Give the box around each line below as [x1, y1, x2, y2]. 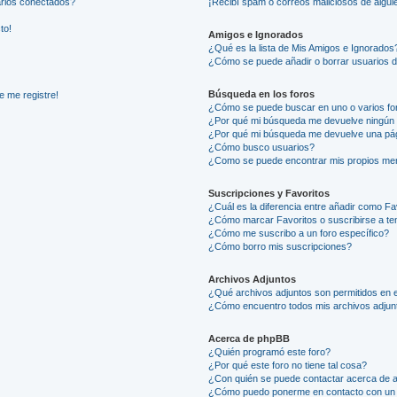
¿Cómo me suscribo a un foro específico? [208, 227, 390, 238]
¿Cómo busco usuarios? [208, 141, 315, 152]
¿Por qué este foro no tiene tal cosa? [208, 359, 368, 370]
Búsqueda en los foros [208, 88, 315, 99]
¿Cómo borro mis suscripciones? [208, 240, 353, 252]
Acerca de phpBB [208, 332, 291, 344]
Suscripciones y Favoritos [208, 187, 331, 198]
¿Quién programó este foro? [208, 346, 331, 357]
